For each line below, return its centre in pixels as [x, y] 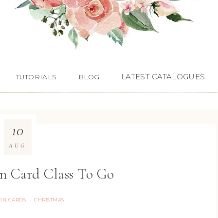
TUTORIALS [36, 77]
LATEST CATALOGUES [163, 77]
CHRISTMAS [49, 200]
